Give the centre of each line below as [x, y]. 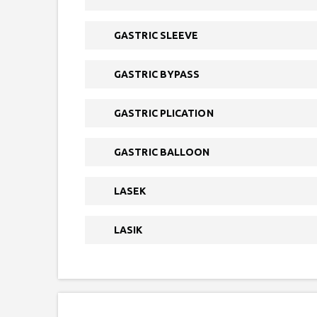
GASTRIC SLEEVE [156, 35]
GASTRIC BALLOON [162, 152]
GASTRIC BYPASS [157, 74]
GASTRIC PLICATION [164, 113]
